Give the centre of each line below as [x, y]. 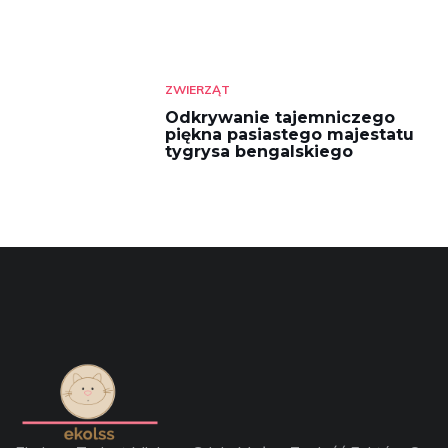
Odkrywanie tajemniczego [280, 117]
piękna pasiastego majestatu [289, 134]
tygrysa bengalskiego [259, 151]
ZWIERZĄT [197, 89]
